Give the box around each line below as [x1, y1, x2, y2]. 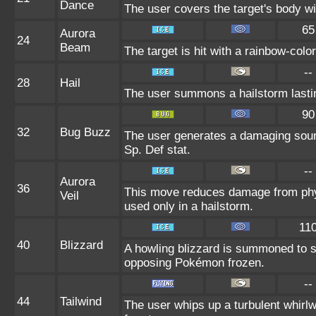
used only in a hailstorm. [124, 199, 253, 213]
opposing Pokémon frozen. [124, 255, 265, 269]
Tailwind [60, 294, 102, 308]
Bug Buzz [60, 125, 111, 139]
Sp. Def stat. [124, 142, 190, 157]
